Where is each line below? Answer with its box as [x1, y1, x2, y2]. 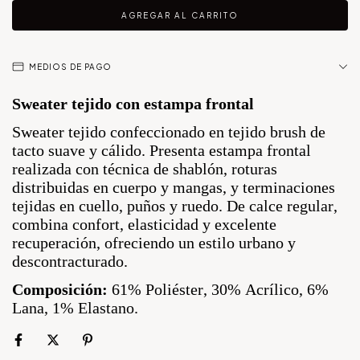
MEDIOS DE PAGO [29, 62, 112, 72]
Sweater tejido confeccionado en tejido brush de [12, 123, 325, 141]
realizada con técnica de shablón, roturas [12, 160, 277, 178]
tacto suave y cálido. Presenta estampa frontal [12, 141, 311, 159]
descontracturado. [12, 252, 128, 270]
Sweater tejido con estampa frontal [12, 95, 254, 112]
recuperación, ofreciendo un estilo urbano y [12, 234, 296, 252]
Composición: [12, 280, 108, 298]
